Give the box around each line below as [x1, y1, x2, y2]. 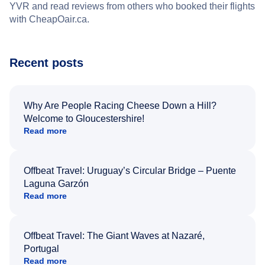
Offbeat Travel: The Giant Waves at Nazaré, [24, 230, 205, 241]
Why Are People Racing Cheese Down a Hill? [24, 100, 216, 111]
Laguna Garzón [24, 178, 89, 189]
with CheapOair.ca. [9, 14, 89, 24]
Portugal [24, 243, 59, 254]
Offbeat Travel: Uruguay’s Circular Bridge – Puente [24, 165, 236, 176]
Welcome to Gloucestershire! [24, 113, 144, 124]
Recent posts [9, 56, 83, 69]
